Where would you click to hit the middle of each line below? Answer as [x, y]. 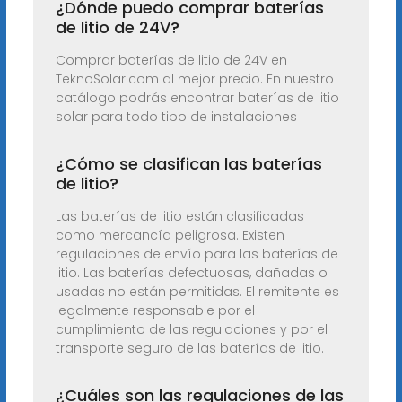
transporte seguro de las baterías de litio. [189, 349]
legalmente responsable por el [155, 311]
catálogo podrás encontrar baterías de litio [197, 98]
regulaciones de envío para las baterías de [197, 254]
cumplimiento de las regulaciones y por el [191, 330]
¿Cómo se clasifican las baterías [188, 164]
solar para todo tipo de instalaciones [176, 117]
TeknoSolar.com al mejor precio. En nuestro [194, 79]
